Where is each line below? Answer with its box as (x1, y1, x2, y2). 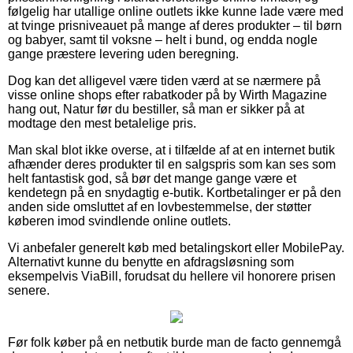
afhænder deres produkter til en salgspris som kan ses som (8, 157, 336, 171)
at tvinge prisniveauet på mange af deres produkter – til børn (8, 18, 342, 32)
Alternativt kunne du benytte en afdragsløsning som (8, 255, 294, 269)
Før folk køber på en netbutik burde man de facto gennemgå (8, 335, 341, 349)
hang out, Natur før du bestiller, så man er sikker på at (8, 102, 304, 116)
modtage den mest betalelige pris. (8, 116, 196, 130)
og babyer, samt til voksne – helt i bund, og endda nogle (8, 32, 318, 46)
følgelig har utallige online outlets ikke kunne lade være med (8, 4, 344, 18)
